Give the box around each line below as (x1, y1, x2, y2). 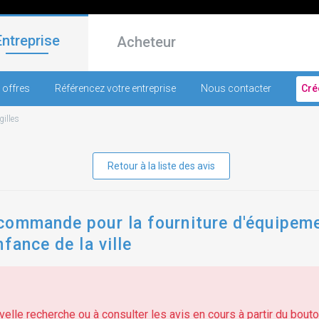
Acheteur (117, 33, 176, 51)
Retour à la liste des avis (107, 160, 215, 172)
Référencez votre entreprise (55, 83, 177, 94)
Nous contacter (201, 83, 272, 94)
